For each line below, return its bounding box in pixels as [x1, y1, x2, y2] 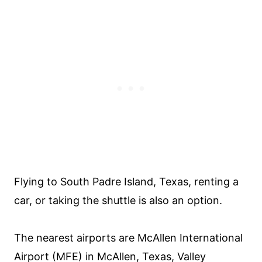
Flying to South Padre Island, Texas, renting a [14, 175, 239, 188]
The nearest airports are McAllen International [14, 232, 243, 244]
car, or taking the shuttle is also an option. [14, 194, 222, 206]
